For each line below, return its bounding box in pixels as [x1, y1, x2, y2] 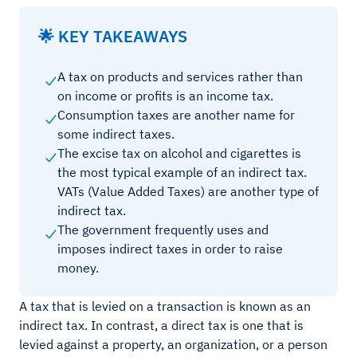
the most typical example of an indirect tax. [57, 164, 307, 180]
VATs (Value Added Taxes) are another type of [57, 183, 319, 199]
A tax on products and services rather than [57, 69, 303, 84]
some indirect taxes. [57, 126, 175, 142]
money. [57, 260, 99, 276]
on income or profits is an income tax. [57, 88, 273, 104]
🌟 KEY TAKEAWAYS [38, 25, 187, 47]
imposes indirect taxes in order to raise [57, 241, 283, 257]
